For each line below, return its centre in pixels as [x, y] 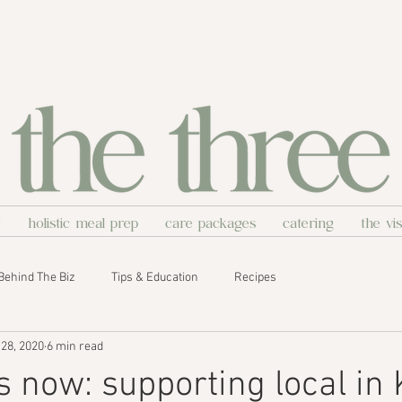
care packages [210, 221]
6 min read [75, 346]
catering [308, 221]
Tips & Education [155, 277]
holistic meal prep [83, 221]
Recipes [255, 277]
